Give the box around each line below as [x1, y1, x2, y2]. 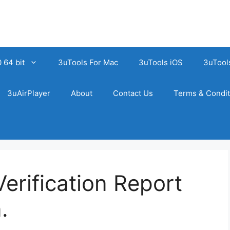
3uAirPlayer [7, 88, 50, 98]
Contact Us [113, 88, 153, 98]
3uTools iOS [139, 57, 183, 67]
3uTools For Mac [58, 57, 118, 67]
